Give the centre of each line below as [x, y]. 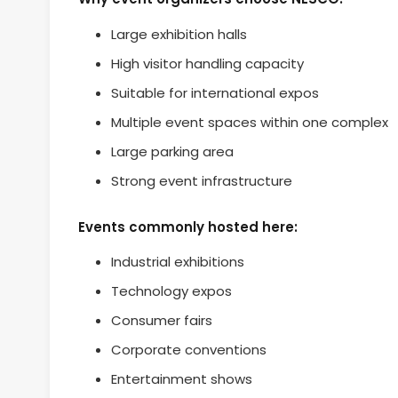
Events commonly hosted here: [188, 227]
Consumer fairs [161, 321]
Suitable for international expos [215, 92]
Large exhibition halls [179, 34]
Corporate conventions [188, 350]
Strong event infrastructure [201, 180]
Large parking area [172, 151]
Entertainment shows [181, 379]
